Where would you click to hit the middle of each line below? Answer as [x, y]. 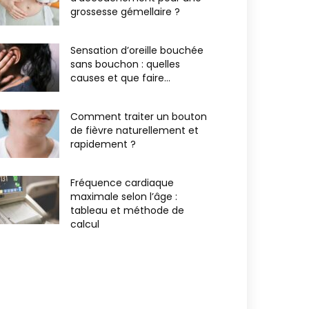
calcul [85, 224]
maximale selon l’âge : [124, 197]
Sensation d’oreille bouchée [137, 50]
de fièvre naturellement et [134, 130]
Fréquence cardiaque [122, 183]
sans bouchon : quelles [125, 64]
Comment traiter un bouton [139, 117]
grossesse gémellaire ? [125, 12]
